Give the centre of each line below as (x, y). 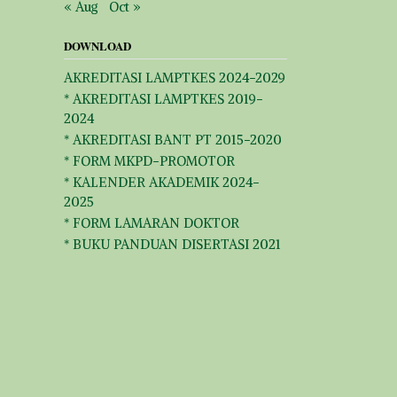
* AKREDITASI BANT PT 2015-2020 (172, 139)
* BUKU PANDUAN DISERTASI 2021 (172, 244)
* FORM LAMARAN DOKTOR (151, 222)
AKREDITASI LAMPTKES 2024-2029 (174, 77)
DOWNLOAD (97, 45)
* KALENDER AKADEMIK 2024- (161, 182)
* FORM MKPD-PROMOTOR (149, 160)
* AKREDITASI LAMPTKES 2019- (163, 98)
